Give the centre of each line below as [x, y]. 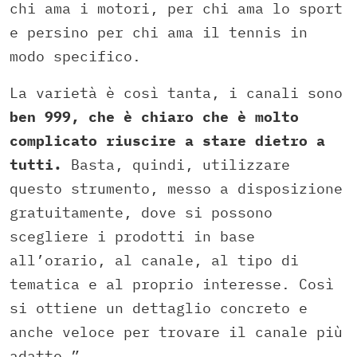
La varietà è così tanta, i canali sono [176, 93]
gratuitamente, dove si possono [141, 213]
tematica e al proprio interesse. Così [172, 284]
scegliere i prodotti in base [132, 237]
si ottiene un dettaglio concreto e [159, 308]
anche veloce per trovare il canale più [176, 332]
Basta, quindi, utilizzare [176, 165]
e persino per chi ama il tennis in [159, 33]
